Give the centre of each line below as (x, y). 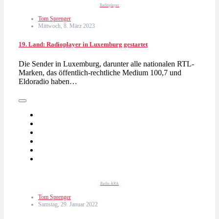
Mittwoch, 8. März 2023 (66, 26)
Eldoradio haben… (48, 81)
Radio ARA (109, 183)
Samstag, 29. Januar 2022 (68, 204)
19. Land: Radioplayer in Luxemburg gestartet (83, 44)
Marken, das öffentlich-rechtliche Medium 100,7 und (100, 72)
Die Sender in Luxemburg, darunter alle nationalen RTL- (106, 64)
